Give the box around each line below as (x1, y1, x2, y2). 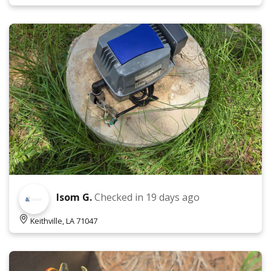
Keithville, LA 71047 (30, 215, 97, 226)
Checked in (94, 191, 146, 204)
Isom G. (56, 191, 92, 204)
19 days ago (146, 191, 200, 204)
